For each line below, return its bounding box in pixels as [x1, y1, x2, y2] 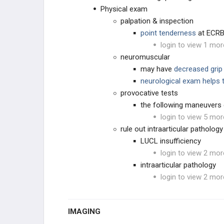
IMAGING [70, 207, 100, 216]
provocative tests [120, 88, 178, 97]
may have [140, 64, 174, 73]
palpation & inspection [120, 16, 193, 25]
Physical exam [100, 4, 147, 13]
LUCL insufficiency [140, 136, 201, 145]
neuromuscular [120, 52, 170, 61]
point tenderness [140, 28, 196, 37]
